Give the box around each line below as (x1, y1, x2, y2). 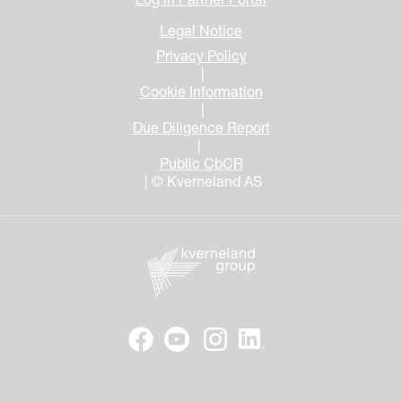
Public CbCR (159, 154, 243, 173)
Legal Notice (160, 22, 242, 40)
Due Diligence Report (132, 118, 270, 137)
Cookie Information (139, 83, 263, 101)
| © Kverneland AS (140, 172, 262, 191)
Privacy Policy (155, 47, 247, 66)
